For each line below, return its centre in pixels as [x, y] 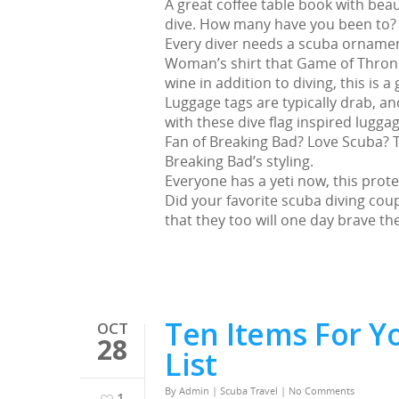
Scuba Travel [249, 390]
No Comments [322, 390]
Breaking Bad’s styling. [239, 161]
